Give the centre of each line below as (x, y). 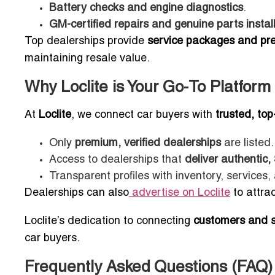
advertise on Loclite (181, 193)
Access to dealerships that (117, 160)
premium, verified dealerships (148, 144)
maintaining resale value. (87, 59)
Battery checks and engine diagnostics (146, 9)
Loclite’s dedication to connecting (109, 222)
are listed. (247, 144)
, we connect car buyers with (143, 115)
